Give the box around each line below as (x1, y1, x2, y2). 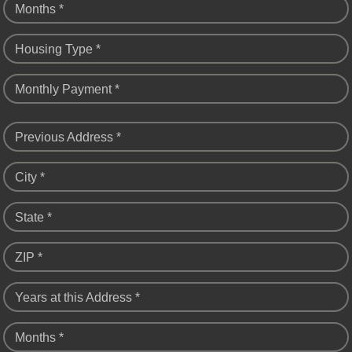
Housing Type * (15, 42, 101, 57)
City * (15, 170, 45, 185)
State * (15, 211, 52, 225)
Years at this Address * (15, 291, 140, 305)
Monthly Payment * (15, 82, 119, 97)
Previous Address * (15, 130, 121, 145)
